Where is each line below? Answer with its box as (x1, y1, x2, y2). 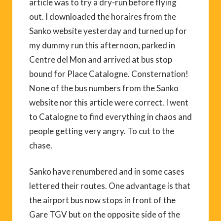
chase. (29, 140, 52, 150)
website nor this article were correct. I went (29, 97, 188, 108)
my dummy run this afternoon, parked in (29, 39, 175, 50)
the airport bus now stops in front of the (29, 194, 176, 205)
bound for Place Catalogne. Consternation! (29, 68, 188, 79)
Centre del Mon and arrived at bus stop (29, 54, 172, 65)
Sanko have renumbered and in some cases (29, 166, 184, 177)
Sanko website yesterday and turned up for (29, 25, 187, 36)
